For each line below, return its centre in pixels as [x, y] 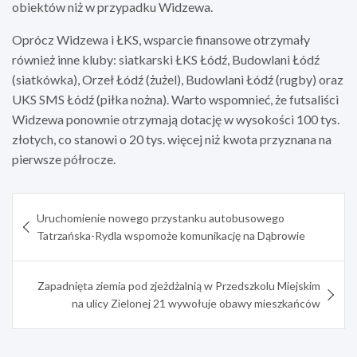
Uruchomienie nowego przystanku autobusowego [161, 218]
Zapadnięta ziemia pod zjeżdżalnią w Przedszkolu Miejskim [179, 285]
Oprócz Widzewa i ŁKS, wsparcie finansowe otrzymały [161, 39]
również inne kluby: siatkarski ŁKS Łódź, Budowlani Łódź [166, 59]
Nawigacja [58, 204]
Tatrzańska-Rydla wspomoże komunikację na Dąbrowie [171, 235]
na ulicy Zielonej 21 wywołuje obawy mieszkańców [196, 303]
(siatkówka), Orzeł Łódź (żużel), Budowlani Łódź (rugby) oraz [178, 79]
